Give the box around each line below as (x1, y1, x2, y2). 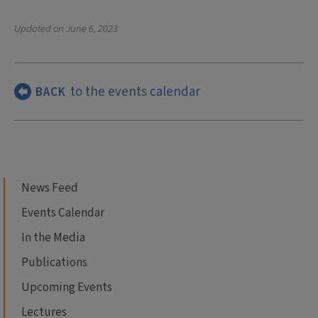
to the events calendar (70, 82, 200, 102)
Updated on (14, 21, 66, 37)
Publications (21, 253, 87, 272)
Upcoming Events (21, 278, 112, 297)
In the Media (21, 229, 85, 247)
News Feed (21, 179, 78, 197)
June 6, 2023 (66, 21, 118, 37)
